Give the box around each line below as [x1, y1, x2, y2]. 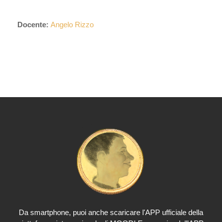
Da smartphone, [19, 209, 73, 217]
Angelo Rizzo [51, 21, 94, 29]
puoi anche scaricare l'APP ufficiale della [73, 208, 203, 217]
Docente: [17, 21, 51, 29]
